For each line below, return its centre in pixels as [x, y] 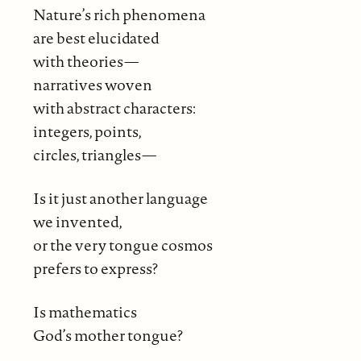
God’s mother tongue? [108, 335]
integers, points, [87, 131]
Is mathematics [85, 311]
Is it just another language [120, 198]
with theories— [85, 61]
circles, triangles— [94, 154]
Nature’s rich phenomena [119, 14]
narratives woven [92, 84]
